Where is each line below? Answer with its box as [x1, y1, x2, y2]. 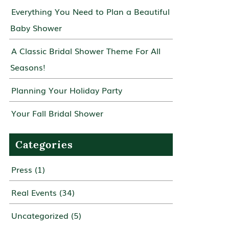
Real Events [11, 186, 57, 198]
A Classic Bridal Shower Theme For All [11, 44, 161, 57]
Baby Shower [10, 21, 62, 34]
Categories [15, 138, 73, 151]
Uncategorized [11, 209, 68, 221]
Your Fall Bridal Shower [11, 106, 103, 119]
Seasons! [10, 60, 45, 73]
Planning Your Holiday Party [11, 83, 122, 96]
